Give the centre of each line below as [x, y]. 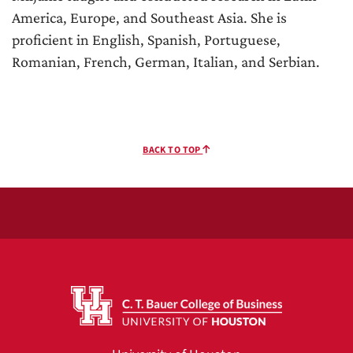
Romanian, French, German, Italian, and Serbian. [166, 61]
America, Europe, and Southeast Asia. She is [149, 17]
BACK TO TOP [173, 150]
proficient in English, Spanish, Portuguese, [146, 39]
